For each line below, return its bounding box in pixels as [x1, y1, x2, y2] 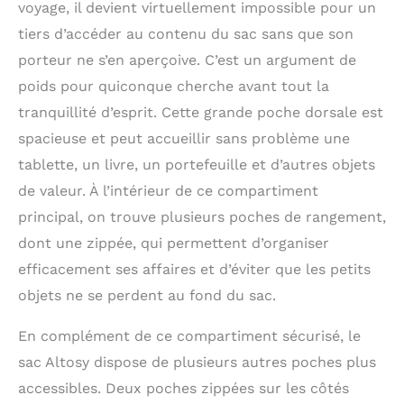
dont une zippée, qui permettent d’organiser [18, 234, 329, 252]
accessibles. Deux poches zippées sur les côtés [18, 379, 349, 397]
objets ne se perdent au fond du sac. [18, 286, 276, 304]
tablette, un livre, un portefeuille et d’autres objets [18, 155, 375, 173]
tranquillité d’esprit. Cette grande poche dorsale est [18, 103, 383, 121]
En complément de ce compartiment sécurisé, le [18, 326, 361, 344]
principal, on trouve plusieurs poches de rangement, [18, 207, 386, 225]
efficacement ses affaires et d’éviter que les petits [18, 260, 371, 278]
